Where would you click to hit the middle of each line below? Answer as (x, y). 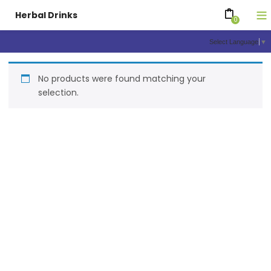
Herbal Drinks (46, 15)
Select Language (234, 42)
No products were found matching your (122, 79)
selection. (59, 93)
